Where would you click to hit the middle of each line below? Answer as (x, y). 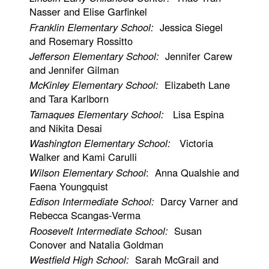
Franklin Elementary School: (92, 27)
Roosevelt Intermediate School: (99, 230)
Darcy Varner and (196, 201)
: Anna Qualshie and (193, 172)
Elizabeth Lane (195, 85)
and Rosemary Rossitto (81, 41)
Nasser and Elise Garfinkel (90, 12)
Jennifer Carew (196, 56)
